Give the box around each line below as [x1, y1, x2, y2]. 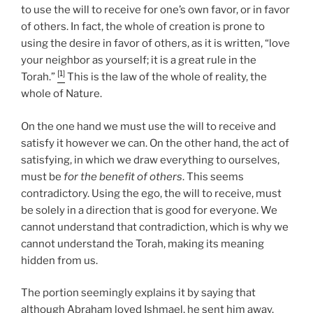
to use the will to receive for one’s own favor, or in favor [21, 3, 290, 16]
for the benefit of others [64, 170, 182, 183]
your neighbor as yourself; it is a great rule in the [21, 54, 256, 66]
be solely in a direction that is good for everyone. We [21, 203, 277, 217]
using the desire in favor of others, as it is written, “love [21, 37, 290, 50]
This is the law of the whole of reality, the [65, 71, 267, 83]
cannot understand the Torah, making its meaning [21, 237, 264, 250]
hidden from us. [21, 254, 98, 267]
